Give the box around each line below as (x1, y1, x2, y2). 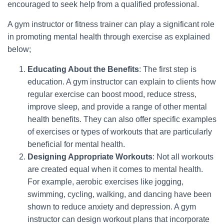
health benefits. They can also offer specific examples (27, 115, 216, 123)
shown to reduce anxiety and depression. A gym (27, 202, 196, 211)
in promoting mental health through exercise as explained (7, 32, 210, 41)
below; (7, 45, 31, 53)
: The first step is (139, 65, 196, 73)
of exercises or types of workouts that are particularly (27, 127, 212, 136)
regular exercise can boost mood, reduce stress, (27, 90, 196, 98)
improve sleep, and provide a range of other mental (27, 102, 207, 111)
